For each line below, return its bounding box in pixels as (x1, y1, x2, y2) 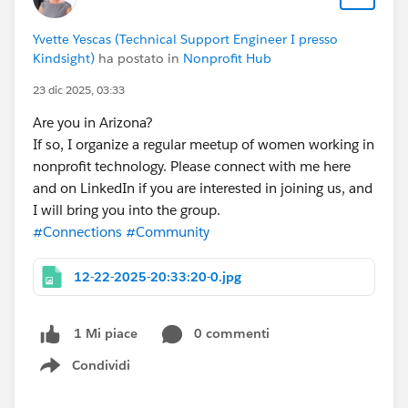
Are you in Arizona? (33, 113, 153, 131)
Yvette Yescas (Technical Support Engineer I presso (33, 30, 338, 47)
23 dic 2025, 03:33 (33, 81, 125, 97)
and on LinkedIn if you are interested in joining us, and (33, 178, 372, 197)
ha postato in (95, 49, 183, 66)
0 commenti (194, 324, 270, 342)
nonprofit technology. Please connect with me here (33, 157, 351, 175)
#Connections (33, 222, 122, 240)
